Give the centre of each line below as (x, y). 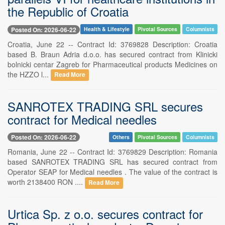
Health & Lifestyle (106, 29)
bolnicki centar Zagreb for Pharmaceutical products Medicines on (113, 64)
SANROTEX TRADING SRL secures (105, 106)
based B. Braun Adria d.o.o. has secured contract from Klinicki (113, 54)
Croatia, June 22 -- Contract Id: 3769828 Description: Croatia (113, 44)
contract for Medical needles (82, 119)
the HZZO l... (29, 74)
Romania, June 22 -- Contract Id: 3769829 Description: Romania (113, 151)
